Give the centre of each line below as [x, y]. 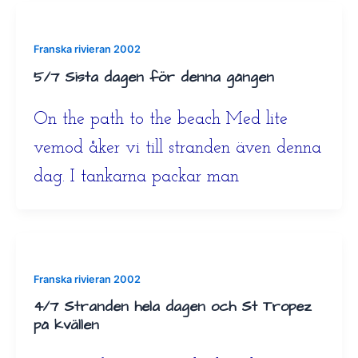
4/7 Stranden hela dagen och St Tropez [172, 307]
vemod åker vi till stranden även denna [177, 148]
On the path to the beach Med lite [160, 119]
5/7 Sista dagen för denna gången [153, 78]
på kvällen [66, 325]
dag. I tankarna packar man [136, 177]
